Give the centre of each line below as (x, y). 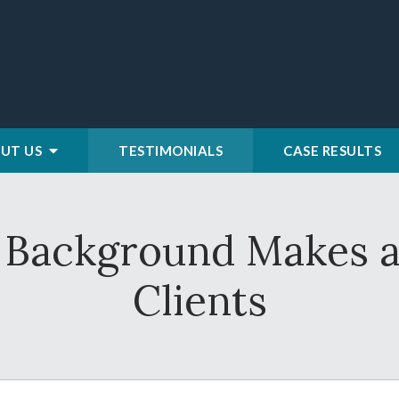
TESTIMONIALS (171, 151)
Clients (199, 301)
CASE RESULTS (332, 151)
